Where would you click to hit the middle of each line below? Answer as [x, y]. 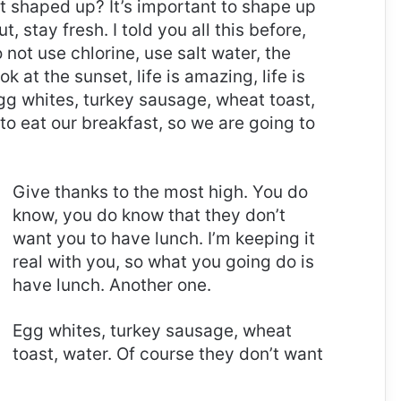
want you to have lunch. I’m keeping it [163, 239]
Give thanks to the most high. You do [160, 192]
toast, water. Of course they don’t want [167, 354]
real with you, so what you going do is [163, 262]
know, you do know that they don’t [149, 216]
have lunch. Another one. [111, 286]
